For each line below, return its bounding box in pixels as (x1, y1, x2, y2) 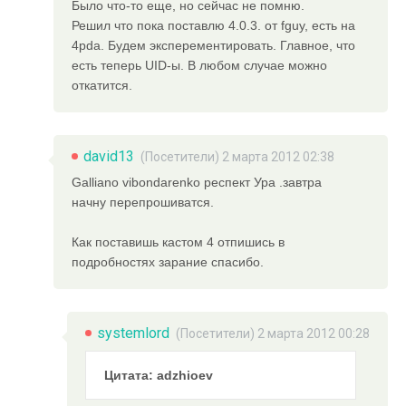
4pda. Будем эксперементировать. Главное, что (72, 38, 356, 53)
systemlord (97, 324, 169, 343)
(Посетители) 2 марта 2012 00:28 (176, 326, 370, 342)
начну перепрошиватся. (72, 195, 215, 210)
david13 (83, 148, 135, 166)
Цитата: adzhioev (104, 368, 213, 383)
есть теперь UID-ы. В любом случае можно (72, 58, 328, 73)
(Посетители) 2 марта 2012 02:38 (140, 150, 335, 165)
